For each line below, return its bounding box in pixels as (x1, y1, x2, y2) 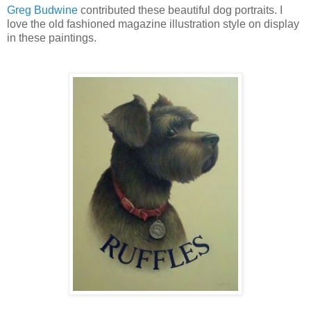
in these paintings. (7, 31, 96, 44)
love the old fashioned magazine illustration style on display (7, 17, 299, 30)
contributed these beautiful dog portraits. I (78, 3, 283, 16)
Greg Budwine (7, 3, 78, 16)
